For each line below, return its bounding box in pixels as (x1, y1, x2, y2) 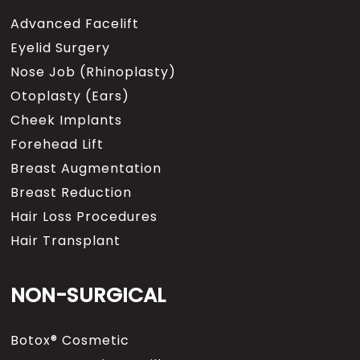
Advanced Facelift (10, 14, 140, 33)
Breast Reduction (10, 183, 133, 202)
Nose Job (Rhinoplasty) (10, 63, 177, 81)
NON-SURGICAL (10, 281, 166, 309)
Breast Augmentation (10, 159, 162, 178)
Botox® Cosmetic (10, 331, 130, 350)
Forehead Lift (10, 135, 104, 153)
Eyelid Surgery (10, 39, 111, 57)
